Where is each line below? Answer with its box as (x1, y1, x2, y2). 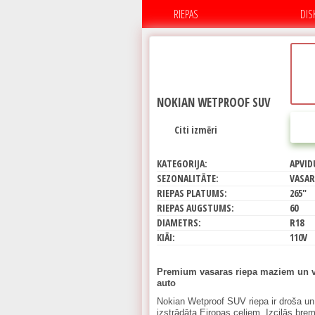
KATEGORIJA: (157, 157, 207, 170)
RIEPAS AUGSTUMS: (157, 201, 234, 214)
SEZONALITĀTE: (157, 172, 219, 185)
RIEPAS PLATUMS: (157, 186, 227, 200)
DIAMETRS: (157, 216, 201, 229)
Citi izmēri (174, 123, 217, 136)
